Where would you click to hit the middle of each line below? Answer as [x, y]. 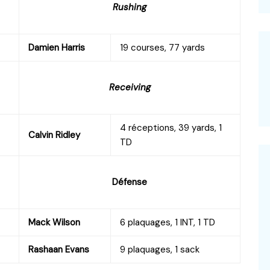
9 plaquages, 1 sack [160, 249]
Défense [130, 182]
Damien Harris [57, 47]
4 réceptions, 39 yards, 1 [171, 127]
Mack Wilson [54, 222]
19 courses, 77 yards [162, 47]
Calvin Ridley [54, 135]
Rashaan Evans [59, 249]
